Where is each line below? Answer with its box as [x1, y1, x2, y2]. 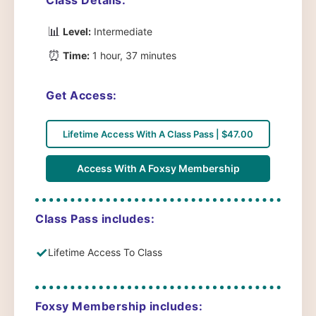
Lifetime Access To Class [48, 246, 162, 258]
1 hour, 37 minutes [90, 49, 176, 61]
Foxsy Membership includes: [35, 298, 202, 313]
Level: [63, 25, 91, 37]
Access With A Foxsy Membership [76, 162, 240, 174]
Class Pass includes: [35, 211, 154, 226]
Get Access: [46, 87, 117, 102]
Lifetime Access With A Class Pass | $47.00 [63, 128, 253, 140]
